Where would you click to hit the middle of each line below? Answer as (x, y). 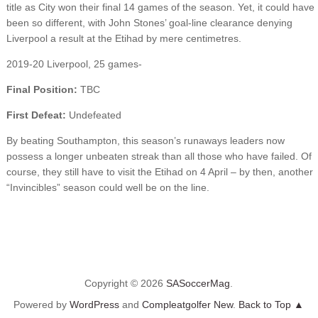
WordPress (95, 305)
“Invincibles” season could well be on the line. (108, 187)
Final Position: (43, 89)
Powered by (42, 305)
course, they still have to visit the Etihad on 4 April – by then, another (159, 171)
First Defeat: (36, 115)
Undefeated (93, 115)
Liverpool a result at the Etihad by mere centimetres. (124, 38)
